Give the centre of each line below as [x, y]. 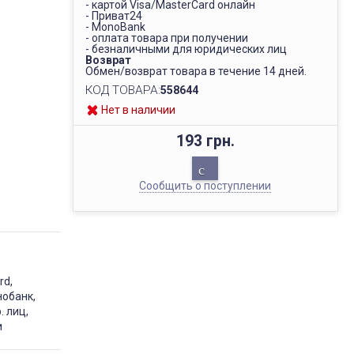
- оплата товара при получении [166, 38]
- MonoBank [115, 27]
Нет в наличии [138, 110]
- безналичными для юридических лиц [186, 49]
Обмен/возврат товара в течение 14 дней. [196, 71]
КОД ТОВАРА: [122, 90]
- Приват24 [113, 16]
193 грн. [205, 141]
